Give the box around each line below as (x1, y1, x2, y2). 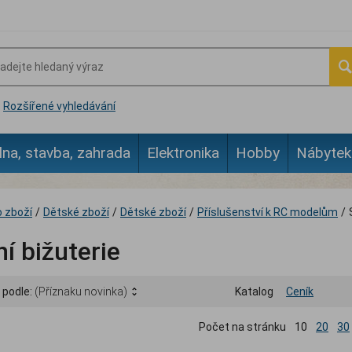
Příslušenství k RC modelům (197, 206, 338, 218)
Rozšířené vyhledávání (3, 100, 115, 112)
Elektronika (147, 144, 219, 162)
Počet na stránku (199, 321, 286, 334)
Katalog (235, 285, 273, 299)
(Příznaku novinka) (35, 285, 127, 299)
